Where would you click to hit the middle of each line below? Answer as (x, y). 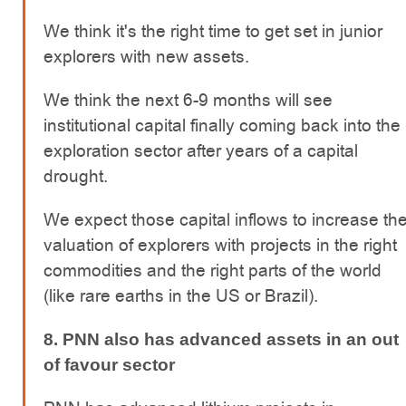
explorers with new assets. (146, 56)
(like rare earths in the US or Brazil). (181, 295)
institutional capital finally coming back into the (222, 125)
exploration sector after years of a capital (201, 150)
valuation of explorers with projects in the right (220, 245)
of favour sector (109, 364)
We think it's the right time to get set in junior (213, 31)
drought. (76, 176)
